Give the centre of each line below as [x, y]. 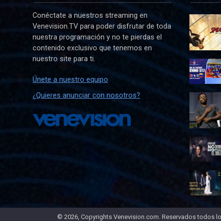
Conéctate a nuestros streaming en [90, 15]
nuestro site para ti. [64, 59]
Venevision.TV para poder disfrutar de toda [102, 26]
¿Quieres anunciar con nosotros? [86, 95]
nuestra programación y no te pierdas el [97, 37]
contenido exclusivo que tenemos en [92, 48]
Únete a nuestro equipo [70, 79]
